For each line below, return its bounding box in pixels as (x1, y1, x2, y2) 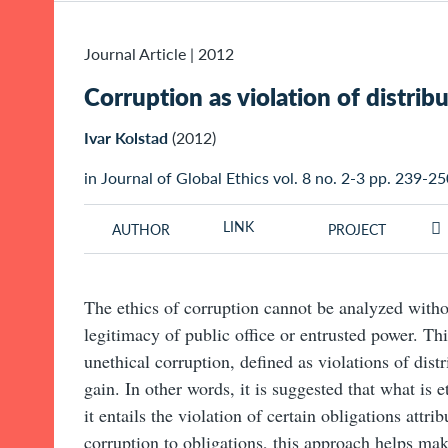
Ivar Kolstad (84, 126, 168, 150)
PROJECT (327, 219, 386, 240)
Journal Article (84, 42, 186, 65)
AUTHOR (112, 219, 170, 240)
